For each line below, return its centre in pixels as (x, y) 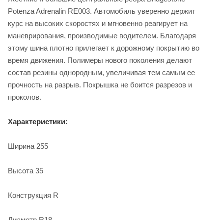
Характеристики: (38, 121)
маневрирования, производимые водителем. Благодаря (102, 35)
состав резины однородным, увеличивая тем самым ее (101, 72)
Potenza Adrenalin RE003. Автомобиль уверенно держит (102, 11)
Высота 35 (26, 170)
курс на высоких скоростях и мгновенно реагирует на (98, 23)
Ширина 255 (28, 146)
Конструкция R (33, 195)
